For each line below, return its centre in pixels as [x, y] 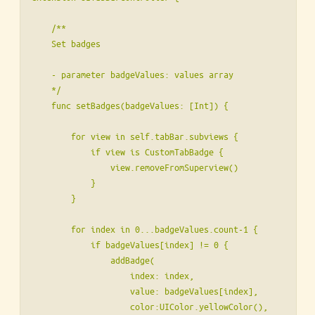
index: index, [113, 276]
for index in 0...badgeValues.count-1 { [145, 229]
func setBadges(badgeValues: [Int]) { [130, 105]
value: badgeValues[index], [145, 291]
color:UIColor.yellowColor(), [150, 307]
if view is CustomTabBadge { [128, 152]
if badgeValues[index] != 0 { [130, 245]
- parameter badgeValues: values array [133, 75]
